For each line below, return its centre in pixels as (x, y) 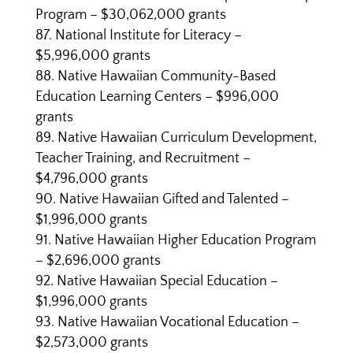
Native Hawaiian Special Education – (167, 281)
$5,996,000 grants (93, 56)
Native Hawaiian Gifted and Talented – (174, 199)
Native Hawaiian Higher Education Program (185, 240)
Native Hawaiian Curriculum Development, (187, 138)
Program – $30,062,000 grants (130, 15)
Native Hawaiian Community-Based (166, 76)
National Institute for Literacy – (148, 35)
